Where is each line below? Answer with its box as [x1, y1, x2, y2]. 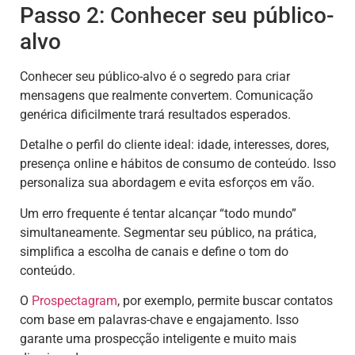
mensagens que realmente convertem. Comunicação [20, 87, 313, 103]
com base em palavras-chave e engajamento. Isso [20, 311, 299, 327]
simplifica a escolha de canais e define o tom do [20, 243, 288, 259]
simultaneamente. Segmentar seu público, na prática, [20, 224, 316, 240]
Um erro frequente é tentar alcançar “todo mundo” [20, 205, 296, 221]
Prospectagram [32, 292, 117, 308]
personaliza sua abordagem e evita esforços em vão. [20, 175, 315, 191]
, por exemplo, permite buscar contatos [117, 292, 333, 308]
